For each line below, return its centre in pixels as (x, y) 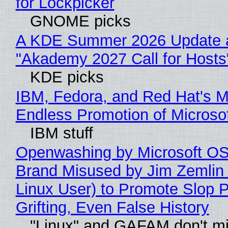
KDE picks (67, 77)
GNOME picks (80, 21)
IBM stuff (61, 133)
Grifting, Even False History (112, 208)
